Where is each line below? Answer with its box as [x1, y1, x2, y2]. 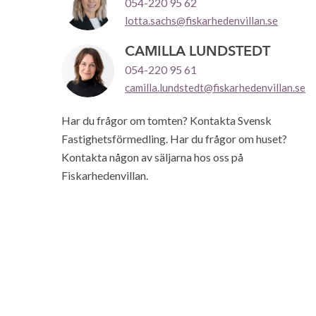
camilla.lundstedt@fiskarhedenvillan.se [125, 81, 305, 95]
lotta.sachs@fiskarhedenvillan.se [125, 14, 278, 28]
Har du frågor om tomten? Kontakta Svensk [61, 114, 272, 128]
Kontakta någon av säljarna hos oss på [61, 150, 243, 164]
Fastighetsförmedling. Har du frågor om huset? [61, 132, 287, 146]
